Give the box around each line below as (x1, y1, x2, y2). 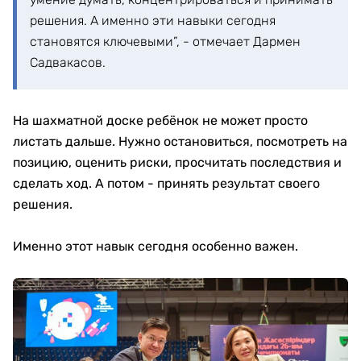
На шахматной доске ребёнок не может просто (13, 113, 308, 128)
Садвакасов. (30, 55, 106, 70)
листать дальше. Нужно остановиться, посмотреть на (13, 134, 347, 149)
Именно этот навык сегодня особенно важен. (13, 239, 298, 254)
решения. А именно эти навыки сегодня (30, 13, 276, 28)
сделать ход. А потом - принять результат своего (13, 176, 320, 191)
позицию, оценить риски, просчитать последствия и (13, 155, 342, 170)
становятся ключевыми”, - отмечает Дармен (30, 34, 301, 49)
